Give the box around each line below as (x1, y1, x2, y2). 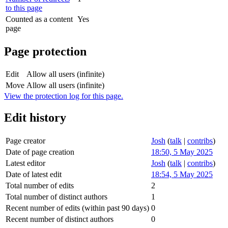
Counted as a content (6, 14, 73, 23)
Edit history (4, 111, 66, 125)
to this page (6, 3, 42, 12)
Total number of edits (6, 181, 74, 190)
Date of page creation (6, 148, 74, 157)
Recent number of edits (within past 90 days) (6, 204, 149, 213)
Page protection (4, 44, 87, 58)
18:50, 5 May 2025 (151, 148, 213, 157)
